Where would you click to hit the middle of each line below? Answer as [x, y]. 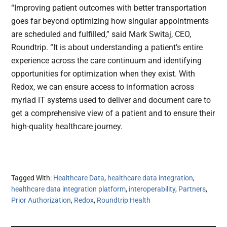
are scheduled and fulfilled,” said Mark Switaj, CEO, [101, 34]
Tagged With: [32, 178]
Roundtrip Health [124, 200]
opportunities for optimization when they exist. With [103, 74]
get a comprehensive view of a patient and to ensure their [113, 113]
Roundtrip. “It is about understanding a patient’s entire [107, 48]
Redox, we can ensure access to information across [103, 87]
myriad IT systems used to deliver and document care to [111, 100]
